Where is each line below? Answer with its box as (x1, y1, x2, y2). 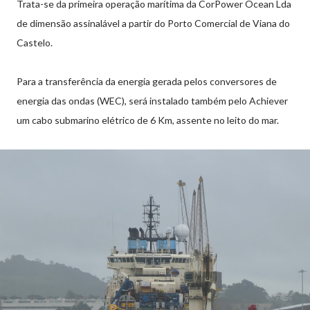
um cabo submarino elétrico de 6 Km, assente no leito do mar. (17, 114, 279, 126)
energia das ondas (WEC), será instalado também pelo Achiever (17, 95, 288, 107)
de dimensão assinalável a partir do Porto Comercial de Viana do (17, 17, 290, 29)
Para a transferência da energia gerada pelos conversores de (17, 75, 277, 87)
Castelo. (17, 37, 57, 48)
